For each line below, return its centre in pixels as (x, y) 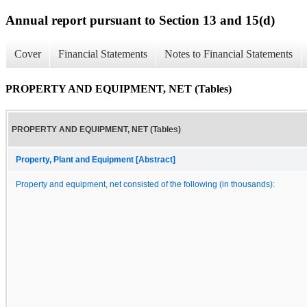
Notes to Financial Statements (229, 54)
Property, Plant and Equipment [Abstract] (96, 159)
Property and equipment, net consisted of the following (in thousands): (145, 184)
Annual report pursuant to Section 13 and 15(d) (140, 20)
